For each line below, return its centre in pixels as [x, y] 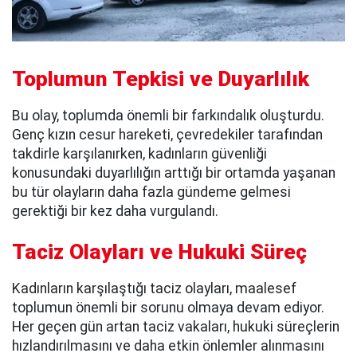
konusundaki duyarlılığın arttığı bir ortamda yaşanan [174, 173]
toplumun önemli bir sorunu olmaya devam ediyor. [168, 307]
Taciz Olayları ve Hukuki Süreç [159, 251]
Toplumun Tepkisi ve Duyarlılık [161, 78]
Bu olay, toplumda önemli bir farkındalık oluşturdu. [168, 115]
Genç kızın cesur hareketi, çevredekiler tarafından [167, 134]
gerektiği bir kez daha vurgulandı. [115, 211]
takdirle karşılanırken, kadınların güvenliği [139, 153]
